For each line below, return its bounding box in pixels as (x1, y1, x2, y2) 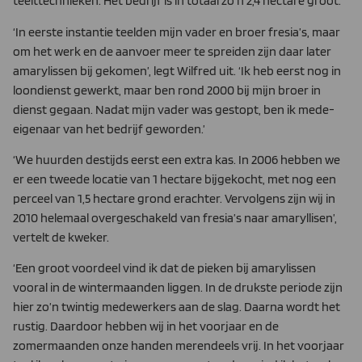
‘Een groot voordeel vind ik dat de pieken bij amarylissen (13, 260, 316, 276)
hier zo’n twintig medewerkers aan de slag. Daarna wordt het (13, 299, 340, 315)
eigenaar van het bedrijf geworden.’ (13, 120, 205, 137)
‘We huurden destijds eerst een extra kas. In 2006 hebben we (13, 152, 340, 168)
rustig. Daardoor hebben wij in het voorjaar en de (13, 318, 279, 335)
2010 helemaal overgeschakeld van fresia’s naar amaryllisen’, (13, 210, 337, 226)
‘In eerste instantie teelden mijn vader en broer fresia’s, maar (13, 23, 340, 40)
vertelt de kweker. (13, 229, 109, 246)
